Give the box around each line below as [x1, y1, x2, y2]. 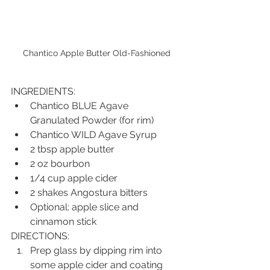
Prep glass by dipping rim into [30, 244, 165, 256]
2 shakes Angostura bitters [30, 186, 148, 198]
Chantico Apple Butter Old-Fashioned [22, 48, 171, 58]
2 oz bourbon [30, 157, 90, 169]
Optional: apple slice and [30, 201, 141, 213]
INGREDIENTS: [11, 85, 75, 97]
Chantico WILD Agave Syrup [30, 128, 157, 140]
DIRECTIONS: [11, 230, 69, 242]
